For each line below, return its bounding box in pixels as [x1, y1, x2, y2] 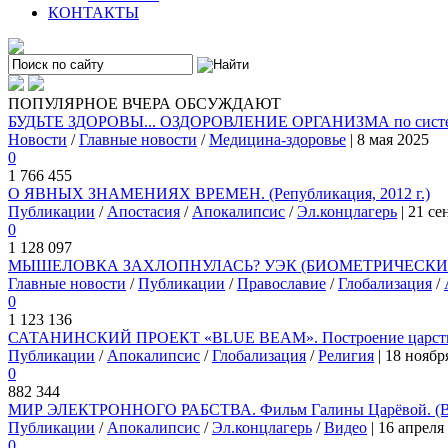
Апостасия [107, 203, 180, 220]
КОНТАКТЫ [48, 4, 139, 21]
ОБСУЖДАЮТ [175, 95, 281, 112]
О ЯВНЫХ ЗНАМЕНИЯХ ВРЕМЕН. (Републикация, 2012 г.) [8, 185, 430, 202]
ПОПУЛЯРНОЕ [8, 95, 118, 112]
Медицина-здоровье [209, 131, 346, 148]
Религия [318, 347, 374, 364]
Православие [237, 275, 326, 292]
